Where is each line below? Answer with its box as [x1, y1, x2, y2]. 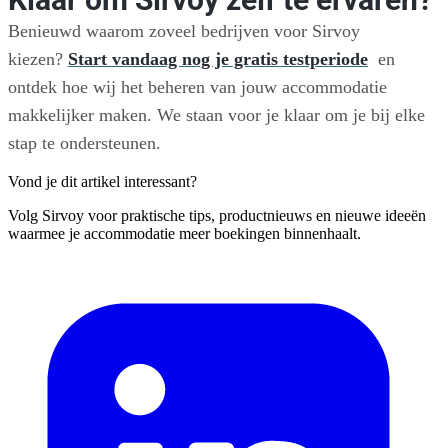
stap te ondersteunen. [8, 133, 161, 154]
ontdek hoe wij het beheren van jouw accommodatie [8, 77, 387, 98]
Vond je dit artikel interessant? [8, 173, 197, 191]
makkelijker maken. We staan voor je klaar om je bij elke [8, 105, 425, 126]
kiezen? [8, 49, 68, 70]
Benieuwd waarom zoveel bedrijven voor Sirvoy [8, 21, 360, 42]
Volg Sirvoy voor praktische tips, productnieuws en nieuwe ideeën [8, 207, 426, 225]
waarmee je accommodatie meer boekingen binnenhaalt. [8, 225, 361, 243]
